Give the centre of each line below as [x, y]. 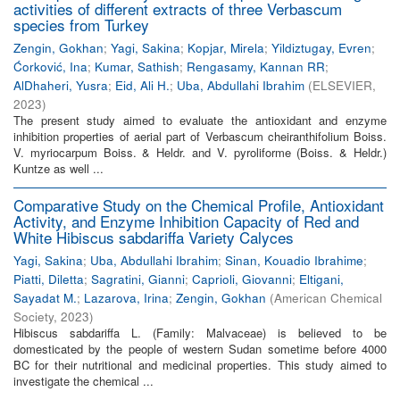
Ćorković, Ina [50, 67]
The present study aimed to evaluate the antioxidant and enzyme [200, 120]
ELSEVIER [342, 85]
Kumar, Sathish [137, 67]
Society [33, 317]
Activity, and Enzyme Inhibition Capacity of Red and [186, 221]
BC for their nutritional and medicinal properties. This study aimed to [200, 365]
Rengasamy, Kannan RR [256, 67]
